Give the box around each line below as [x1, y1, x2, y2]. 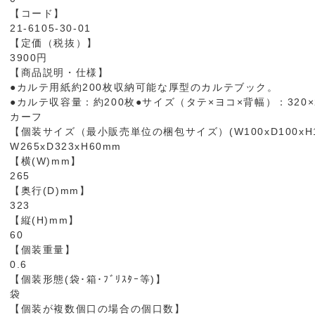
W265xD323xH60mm [10, 141, 122, 152]
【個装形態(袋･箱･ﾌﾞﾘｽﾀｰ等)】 [10, 274, 167, 285]
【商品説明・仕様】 [10, 67, 109, 78]
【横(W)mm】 [10, 155, 82, 167]
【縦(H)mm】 [10, 214, 79, 226]
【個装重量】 [10, 244, 76, 255]
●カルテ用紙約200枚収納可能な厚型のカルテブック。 [10, 82, 278, 93]
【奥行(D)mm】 [10, 185, 91, 196]
